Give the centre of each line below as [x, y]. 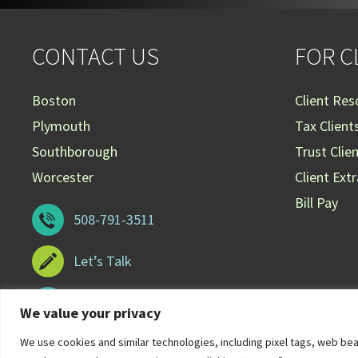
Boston [54, 101]
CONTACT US [95, 56]
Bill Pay [316, 203]
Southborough [75, 152]
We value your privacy [90, 312]
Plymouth [61, 126]
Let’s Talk [103, 261]
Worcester [63, 177]
